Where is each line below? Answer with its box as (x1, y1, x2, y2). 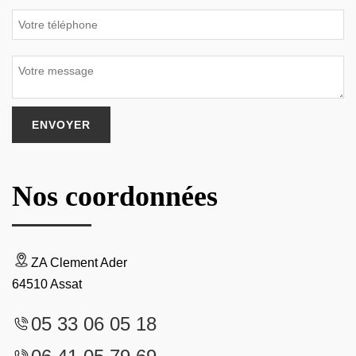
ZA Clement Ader (31, 255, 127, 269)
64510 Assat (12, 277, 82, 291)
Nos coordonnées (12, 180, 218, 212)
